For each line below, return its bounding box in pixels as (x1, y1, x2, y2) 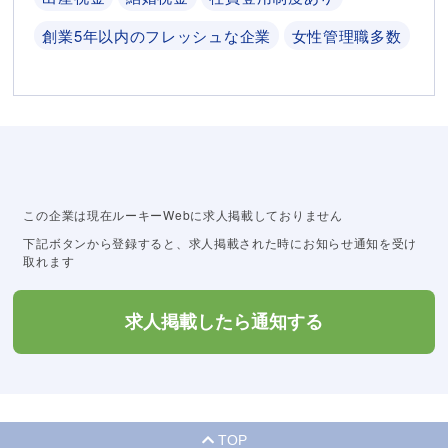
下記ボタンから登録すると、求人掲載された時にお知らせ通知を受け (23, 234, 418, 252)
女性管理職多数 (291, 25, 402, 47)
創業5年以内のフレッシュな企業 (42, 25, 271, 47)
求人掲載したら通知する (124, 312, 323, 333)
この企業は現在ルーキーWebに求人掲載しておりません (23, 206, 343, 224)
